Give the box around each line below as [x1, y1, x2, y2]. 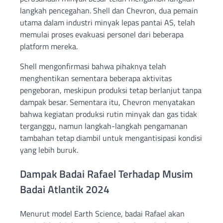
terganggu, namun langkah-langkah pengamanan [20, 120, 188, 132]
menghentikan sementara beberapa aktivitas [20, 72, 172, 85]
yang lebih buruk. [20, 144, 78, 156]
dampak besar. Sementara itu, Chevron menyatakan [20, 96, 195, 109]
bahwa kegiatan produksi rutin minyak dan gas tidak [20, 108, 197, 120]
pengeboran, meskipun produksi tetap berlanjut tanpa [20, 84, 202, 97]
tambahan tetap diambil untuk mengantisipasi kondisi [20, 132, 202, 144]
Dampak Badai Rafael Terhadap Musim [20, 166, 193, 182]
